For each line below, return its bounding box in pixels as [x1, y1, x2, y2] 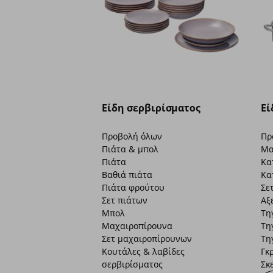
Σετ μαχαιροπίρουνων [102, 233, 193, 245]
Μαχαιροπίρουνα [102, 220, 173, 232]
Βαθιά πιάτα [102, 169, 153, 181]
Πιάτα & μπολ [102, 143, 159, 155]
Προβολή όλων [102, 130, 163, 143]
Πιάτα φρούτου [102, 182, 165, 194]
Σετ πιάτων [102, 194, 148, 207]
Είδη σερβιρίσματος [102, 101, 201, 115]
